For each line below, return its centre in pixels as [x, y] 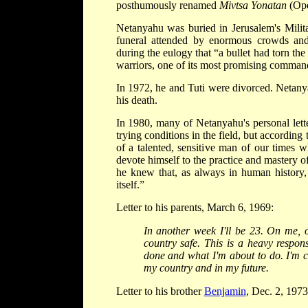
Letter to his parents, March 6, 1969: [195, 207]
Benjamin [225, 291]
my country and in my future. [206, 267]
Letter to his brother [160, 291]
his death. [136, 100]
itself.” [130, 184]
